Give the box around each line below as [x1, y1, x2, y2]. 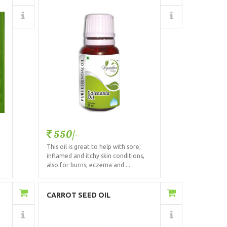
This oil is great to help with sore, [46, 143, 141, 150]
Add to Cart [95, 190, 138, 198]
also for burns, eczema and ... [46, 161, 130, 168]
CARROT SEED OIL [46, 191, 110, 200]
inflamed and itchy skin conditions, [46, 152, 144, 159]
